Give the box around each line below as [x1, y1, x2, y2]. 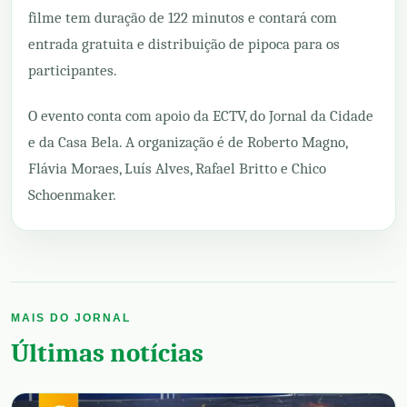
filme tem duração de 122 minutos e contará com [28, 8, 337, 26]
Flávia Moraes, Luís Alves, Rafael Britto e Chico [28, 159, 326, 177]
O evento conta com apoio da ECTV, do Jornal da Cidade [28, 106, 373, 124]
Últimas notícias [11, 337, 203, 368]
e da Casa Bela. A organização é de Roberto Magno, [28, 133, 347, 151]
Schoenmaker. [28, 185, 116, 203]
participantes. [28, 61, 117, 79]
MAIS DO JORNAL [11, 311, 131, 324]
